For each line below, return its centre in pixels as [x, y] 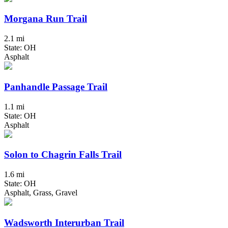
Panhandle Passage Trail [56, 87]
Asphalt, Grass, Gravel [41, 193]
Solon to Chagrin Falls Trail [63, 155]
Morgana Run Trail [46, 19]
